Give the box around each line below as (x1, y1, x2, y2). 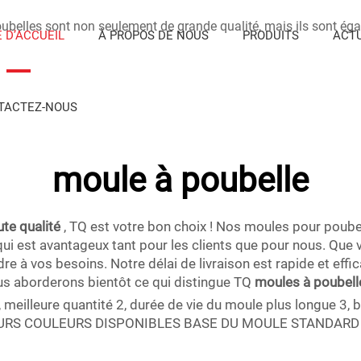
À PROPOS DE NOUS (98, 27, 209, 43)
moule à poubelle (52, 160, 309, 200)
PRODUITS (242, 27, 299, 43)
